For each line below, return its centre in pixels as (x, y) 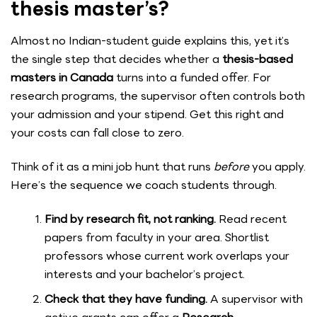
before (231, 166)
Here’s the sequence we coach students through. (144, 185)
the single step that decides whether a (116, 59)
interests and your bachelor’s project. (145, 274)
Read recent (251, 219)
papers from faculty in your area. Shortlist (157, 237)
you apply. (277, 166)
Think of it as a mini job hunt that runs (112, 166)
